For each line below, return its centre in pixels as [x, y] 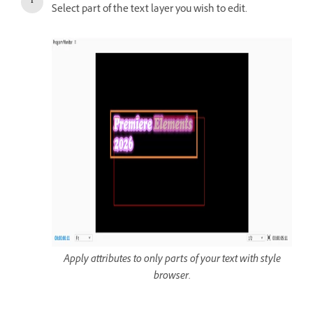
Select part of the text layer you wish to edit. [150, 10]
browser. [172, 277]
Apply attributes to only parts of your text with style [172, 260]
